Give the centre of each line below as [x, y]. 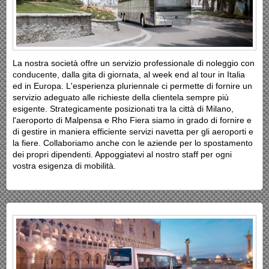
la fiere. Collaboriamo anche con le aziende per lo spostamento [133, 143]
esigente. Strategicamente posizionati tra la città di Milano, [123, 109]
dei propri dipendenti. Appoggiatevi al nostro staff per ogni [122, 155]
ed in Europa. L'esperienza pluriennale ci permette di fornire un [132, 86]
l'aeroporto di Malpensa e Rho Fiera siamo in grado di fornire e [132, 120]
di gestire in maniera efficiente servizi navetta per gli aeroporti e [133, 132]
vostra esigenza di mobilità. [67, 166]
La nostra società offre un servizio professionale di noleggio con [134, 63]
